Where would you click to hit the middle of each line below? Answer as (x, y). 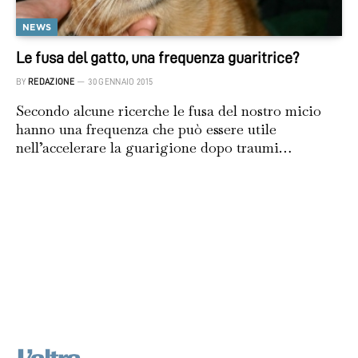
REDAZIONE (51, 82)
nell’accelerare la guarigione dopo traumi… (154, 148)
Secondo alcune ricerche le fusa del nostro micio (169, 111)
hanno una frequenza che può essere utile (146, 129)
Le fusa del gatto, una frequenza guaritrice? (158, 58)
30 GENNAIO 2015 (121, 82)
